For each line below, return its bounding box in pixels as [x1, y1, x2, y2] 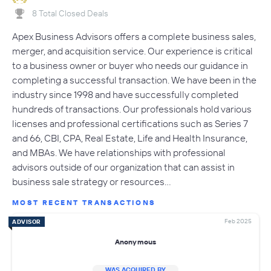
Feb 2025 [224, 217, 252, 226]
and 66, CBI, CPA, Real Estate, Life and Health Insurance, [12, 132, 247, 145]
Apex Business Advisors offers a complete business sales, [12, 30, 256, 43]
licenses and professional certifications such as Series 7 [12, 117, 248, 130]
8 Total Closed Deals [32, 7, 108, 19]
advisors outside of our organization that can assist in [12, 161, 235, 174]
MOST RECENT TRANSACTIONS [12, 198, 156, 207]
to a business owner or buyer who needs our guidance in [12, 59, 248, 72]
